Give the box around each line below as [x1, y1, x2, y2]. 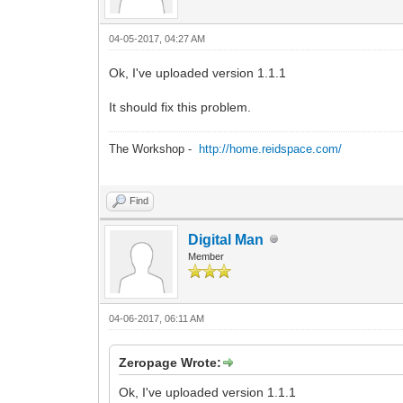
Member [188, 250, 225, 262]
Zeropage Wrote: [119, 354, 222, 370]
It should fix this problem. [109, 99, 252, 114]
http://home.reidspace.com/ [199, 141, 343, 156]
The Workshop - [109, 141, 200, 156]
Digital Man [188, 231, 264, 247]
